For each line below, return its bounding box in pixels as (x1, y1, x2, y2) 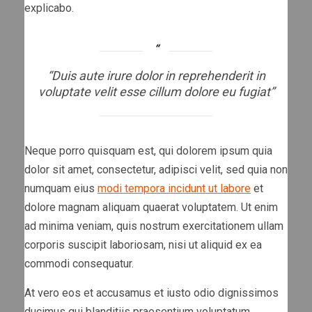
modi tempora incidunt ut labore (97, 181, 251, 195)
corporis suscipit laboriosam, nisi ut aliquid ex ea (24, 237, 262, 251)
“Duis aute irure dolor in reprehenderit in (47, 68, 265, 83)
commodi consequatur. (24, 256, 134, 270)
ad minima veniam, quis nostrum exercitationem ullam (24, 219, 283, 233)
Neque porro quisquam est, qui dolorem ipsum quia (24, 143, 272, 157)
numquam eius (24, 181, 97, 195)
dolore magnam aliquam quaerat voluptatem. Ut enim (24, 200, 278, 214)
